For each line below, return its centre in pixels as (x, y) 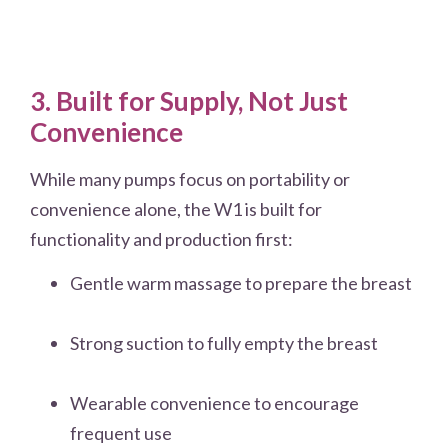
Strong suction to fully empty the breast (224, 343)
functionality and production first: (161, 238)
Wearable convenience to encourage (214, 403)
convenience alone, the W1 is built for (176, 208)
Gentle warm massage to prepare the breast (241, 283)
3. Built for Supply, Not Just (189, 100)
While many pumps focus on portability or (190, 178)
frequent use (121, 433)
